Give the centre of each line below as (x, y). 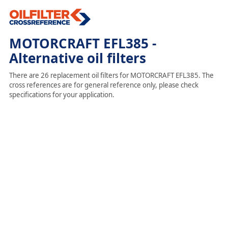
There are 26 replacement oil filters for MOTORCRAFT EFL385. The (111, 75)
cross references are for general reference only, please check (104, 85)
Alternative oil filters (77, 58)
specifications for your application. (62, 95)
